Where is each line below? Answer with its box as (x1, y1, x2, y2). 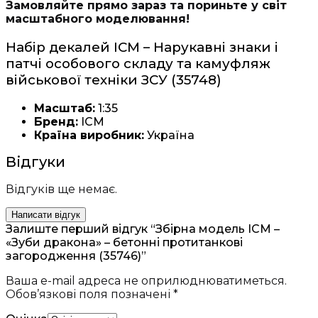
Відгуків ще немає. (6, 182, 117, 196)
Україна (144, 128, 194, 142)
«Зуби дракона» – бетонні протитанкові (6, 235, 243, 249)
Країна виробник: (34, 128, 144, 142)
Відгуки (6, 153, 65, 171)
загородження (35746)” (6, 248, 146, 263)
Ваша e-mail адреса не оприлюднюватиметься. (6, 273, 287, 287)
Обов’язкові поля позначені (6, 287, 173, 301)
